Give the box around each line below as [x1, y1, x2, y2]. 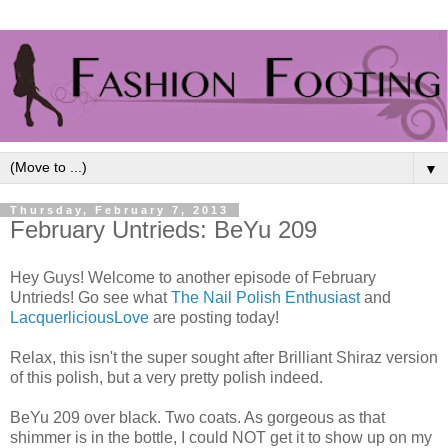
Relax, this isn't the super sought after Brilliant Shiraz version [10, 348, 438, 366]
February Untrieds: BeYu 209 [10, 216, 317, 243]
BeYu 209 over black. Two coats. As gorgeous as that [10, 408, 385, 426]
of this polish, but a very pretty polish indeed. [10, 368, 323, 386]
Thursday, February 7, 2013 [10, 204, 229, 216]
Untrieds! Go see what [10, 288, 171, 306]
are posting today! [149, 308, 279, 326]
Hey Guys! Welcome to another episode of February [10, 268, 376, 286]
